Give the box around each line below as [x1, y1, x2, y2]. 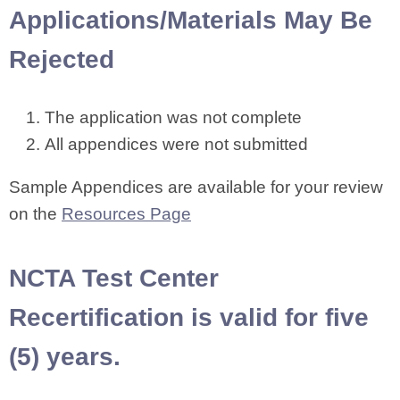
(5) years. [9, 343, 121, 371]
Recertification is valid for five [9, 304, 369, 331]
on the [9, 204, 62, 223]
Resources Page [62, 204, 191, 223]
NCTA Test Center [9, 264, 219, 292]
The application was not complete [45, 108, 302, 127]
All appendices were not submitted [45, 135, 308, 154]
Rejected [9, 46, 114, 73]
